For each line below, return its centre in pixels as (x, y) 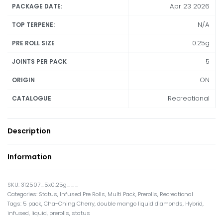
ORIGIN (24, 80)
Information (30, 157)
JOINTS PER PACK (40, 61)
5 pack (32, 204)
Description (29, 131)
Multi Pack (121, 194)
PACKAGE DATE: (37, 6)
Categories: (23, 194)
